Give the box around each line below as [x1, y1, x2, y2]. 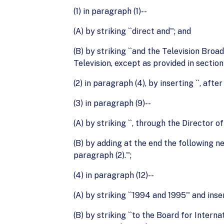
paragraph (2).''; [73, 150, 131, 160]
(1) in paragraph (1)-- [73, 6, 147, 16]
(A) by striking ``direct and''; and [73, 26, 191, 36]
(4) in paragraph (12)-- [73, 170, 154, 180]
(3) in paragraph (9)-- [73, 98, 151, 108]
